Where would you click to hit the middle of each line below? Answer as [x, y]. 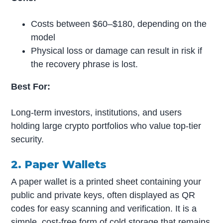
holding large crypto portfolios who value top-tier [106, 126]
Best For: [31, 86]
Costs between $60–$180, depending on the [119, 24]
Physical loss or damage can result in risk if [117, 51]
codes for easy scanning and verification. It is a [104, 208]
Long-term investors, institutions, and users [97, 112]
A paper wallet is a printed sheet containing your [106, 181]
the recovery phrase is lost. [85, 64]
